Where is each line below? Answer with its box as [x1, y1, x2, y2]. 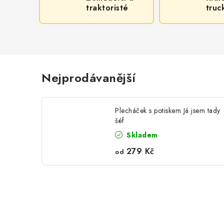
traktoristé [86, 2, 128, 13]
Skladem [124, 130, 158, 140]
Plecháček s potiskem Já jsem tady [115, 105, 220, 115]
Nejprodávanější [41, 69, 136, 86]
